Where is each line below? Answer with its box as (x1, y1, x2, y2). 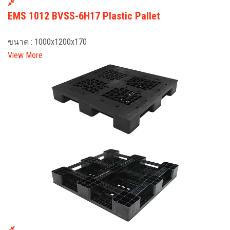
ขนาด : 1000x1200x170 (8, 37, 87, 47)
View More (8, 50, 43, 61)
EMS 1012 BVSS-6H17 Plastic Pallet (8, 10, 160, 23)
